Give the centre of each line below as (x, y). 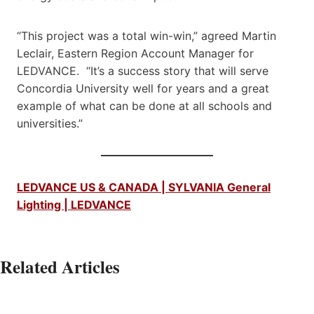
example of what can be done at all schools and (144, 106)
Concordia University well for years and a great (143, 89)
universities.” (50, 124)
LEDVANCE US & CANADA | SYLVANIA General (144, 187)
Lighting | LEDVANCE (74, 205)
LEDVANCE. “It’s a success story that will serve (143, 71)
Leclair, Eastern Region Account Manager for (135, 54)
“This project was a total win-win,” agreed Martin (146, 36)
